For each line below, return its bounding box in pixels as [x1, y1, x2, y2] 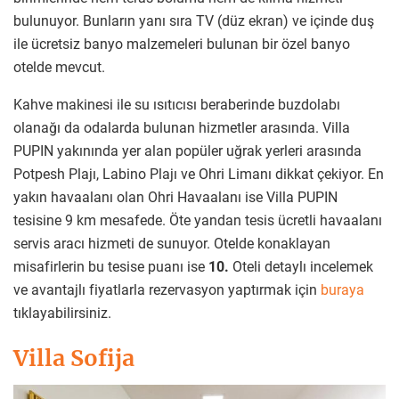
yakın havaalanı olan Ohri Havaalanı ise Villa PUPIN [13, 189, 338, 207]
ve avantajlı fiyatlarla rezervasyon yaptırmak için [13, 281, 321, 299]
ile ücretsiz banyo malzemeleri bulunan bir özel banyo [13, 36, 350, 53]
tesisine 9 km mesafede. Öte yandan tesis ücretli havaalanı [13, 212, 382, 230]
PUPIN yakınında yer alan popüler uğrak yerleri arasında [13, 142, 362, 160]
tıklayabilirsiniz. [13, 305, 111, 322]
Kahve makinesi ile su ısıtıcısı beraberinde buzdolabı [13, 96, 340, 114]
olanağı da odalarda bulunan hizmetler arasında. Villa [13, 119, 350, 137]
